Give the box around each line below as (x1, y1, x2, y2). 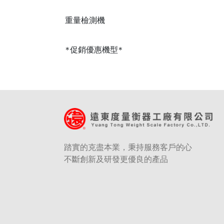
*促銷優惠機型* (65, 44, 123, 55)
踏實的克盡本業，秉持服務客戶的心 (64, 142, 192, 152)
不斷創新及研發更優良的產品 (64, 154, 168, 164)
